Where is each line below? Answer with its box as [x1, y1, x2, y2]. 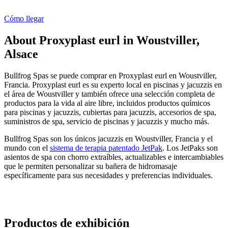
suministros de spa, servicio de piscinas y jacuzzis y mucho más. [4, 117, 209, 126]
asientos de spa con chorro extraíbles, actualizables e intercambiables [4, 152, 223, 161]
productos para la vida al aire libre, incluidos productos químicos [4, 98, 210, 107]
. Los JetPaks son [162, 143, 218, 152]
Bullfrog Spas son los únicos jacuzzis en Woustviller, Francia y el [4, 134, 213, 143]
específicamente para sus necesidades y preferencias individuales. [4, 170, 213, 180]
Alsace [4, 47, 38, 61]
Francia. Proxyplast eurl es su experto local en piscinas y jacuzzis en [4, 80, 222, 89]
